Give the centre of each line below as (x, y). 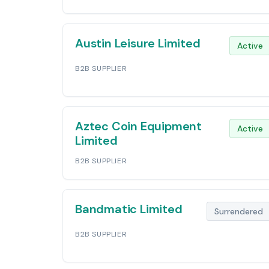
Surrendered (239, 211)
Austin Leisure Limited (138, 43)
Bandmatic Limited (129, 209)
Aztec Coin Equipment (139, 126)
